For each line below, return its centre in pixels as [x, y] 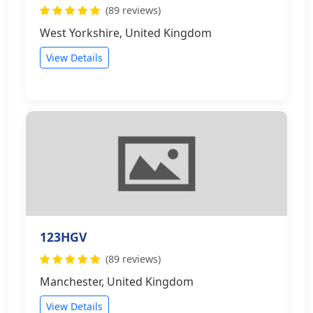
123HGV [63, 237]
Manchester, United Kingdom [117, 282]
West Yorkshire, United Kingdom [126, 33]
